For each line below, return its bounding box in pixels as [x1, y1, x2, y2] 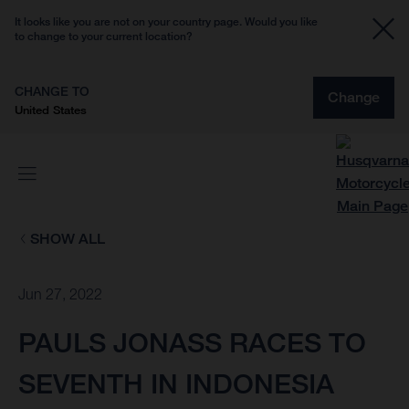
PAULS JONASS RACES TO [18, 326, 366, 360]
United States [15, 102, 87, 117]
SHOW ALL [29, 230, 105, 247]
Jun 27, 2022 [18, 286, 102, 303]
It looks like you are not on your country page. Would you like [15, 15, 318, 28]
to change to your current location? [15, 29, 193, 43]
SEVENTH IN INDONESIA [18, 367, 334, 401]
